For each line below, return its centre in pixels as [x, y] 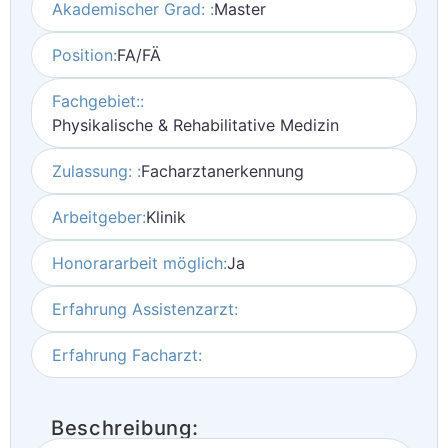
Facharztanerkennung [222, 171]
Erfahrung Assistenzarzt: [145, 309]
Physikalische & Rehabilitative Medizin [195, 125]
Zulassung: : [96, 171]
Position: [84, 55]
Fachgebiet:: [98, 101]
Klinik [166, 217]
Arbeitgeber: [99, 217]
